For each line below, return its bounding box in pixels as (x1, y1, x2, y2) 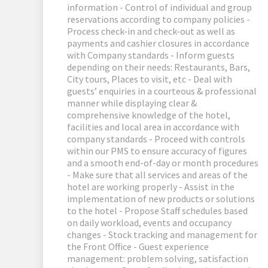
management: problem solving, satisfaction (67, 252, 248, 265)
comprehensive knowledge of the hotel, (67, 109, 230, 121)
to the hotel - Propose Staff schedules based (67, 205, 248, 217)
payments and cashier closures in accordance (67, 37, 249, 50)
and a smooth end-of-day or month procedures (67, 157, 258, 169)
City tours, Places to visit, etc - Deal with (67, 73, 232, 86)
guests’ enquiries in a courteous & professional (67, 85, 257, 98)
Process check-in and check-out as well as (67, 25, 235, 38)
